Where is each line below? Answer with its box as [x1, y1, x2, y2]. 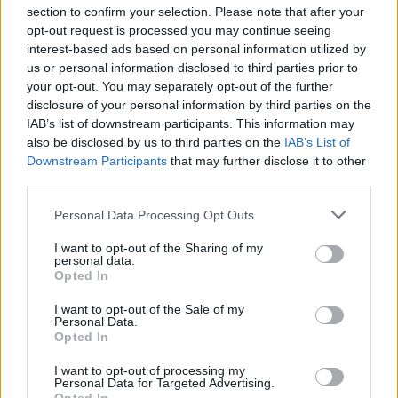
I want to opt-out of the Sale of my [54, 302, 244, 316]
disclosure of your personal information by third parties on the [27, 98, 371, 112]
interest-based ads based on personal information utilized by [27, 42, 366, 56]
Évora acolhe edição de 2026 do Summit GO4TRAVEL [32, 188, 301, 203]
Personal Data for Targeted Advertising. [54, 376, 275, 390]
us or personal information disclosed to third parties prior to [27, 60, 358, 75]
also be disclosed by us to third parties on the [27, 135, 284, 149]
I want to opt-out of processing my [54, 363, 245, 378]
